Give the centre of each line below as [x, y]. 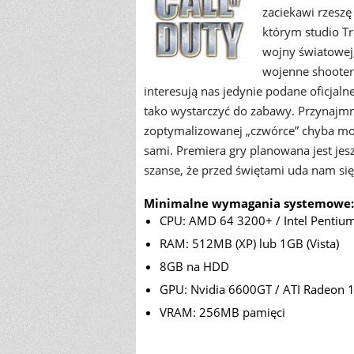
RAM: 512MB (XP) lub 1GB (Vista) [249, 243]
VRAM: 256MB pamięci [222, 312]
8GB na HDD [194, 266]
